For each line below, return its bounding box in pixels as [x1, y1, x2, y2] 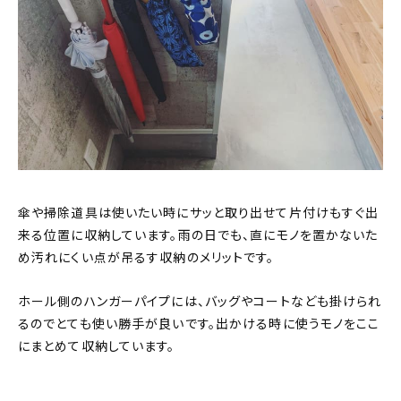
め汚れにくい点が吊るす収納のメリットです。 [18, 250, 275, 267]
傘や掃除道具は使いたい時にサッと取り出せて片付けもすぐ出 [18, 205, 380, 222]
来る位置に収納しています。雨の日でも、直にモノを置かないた [18, 227, 379, 244]
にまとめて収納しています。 [18, 338, 175, 355]
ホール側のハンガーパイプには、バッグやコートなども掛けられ [18, 294, 382, 311]
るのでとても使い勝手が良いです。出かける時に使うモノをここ [18, 316, 380, 333]
